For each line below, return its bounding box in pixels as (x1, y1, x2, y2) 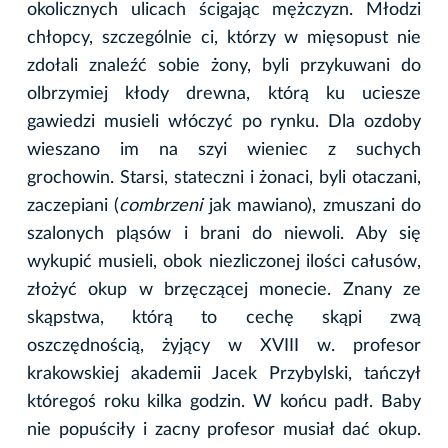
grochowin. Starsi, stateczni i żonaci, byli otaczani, (27, 168, 421, 187)
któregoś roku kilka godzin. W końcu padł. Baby (27, 392, 421, 411)
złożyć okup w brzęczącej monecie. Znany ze (27, 280, 421, 299)
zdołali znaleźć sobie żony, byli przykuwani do (27, 56, 421, 75)
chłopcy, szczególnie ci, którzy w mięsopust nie (27, 28, 421, 47)
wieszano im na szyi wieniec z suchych (27, 140, 421, 159)
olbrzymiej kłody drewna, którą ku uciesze (27, 84, 421, 103)
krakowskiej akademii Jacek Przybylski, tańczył (27, 364, 421, 383)
